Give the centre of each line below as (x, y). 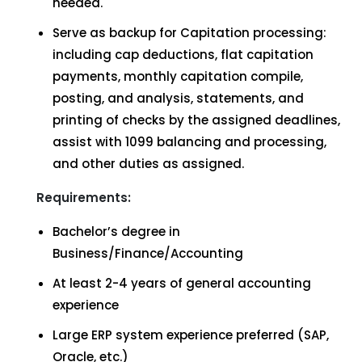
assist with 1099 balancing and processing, (189, 142)
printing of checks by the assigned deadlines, (196, 120)
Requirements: (84, 198)
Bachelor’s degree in (116, 232)
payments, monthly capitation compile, (178, 76)
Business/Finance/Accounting (148, 253)
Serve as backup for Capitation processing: (189, 33)
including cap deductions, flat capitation (183, 55)
